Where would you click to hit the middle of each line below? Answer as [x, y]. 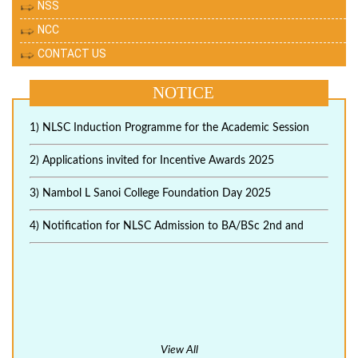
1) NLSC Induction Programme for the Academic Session [169, 128]
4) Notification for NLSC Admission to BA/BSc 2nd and [167, 227]
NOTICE [183, 93]
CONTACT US [72, 54]
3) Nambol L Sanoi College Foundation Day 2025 [150, 194]
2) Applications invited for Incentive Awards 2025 [152, 161]
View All [179, 350]
